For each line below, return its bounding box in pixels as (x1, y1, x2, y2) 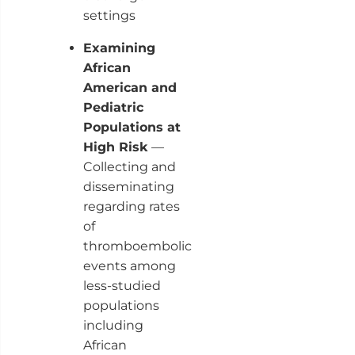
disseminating (82, 178, 174, 194)
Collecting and (82, 158, 176, 174)
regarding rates (82, 198, 180, 214)
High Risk (82, 139, 148, 155)
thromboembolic (82, 238, 192, 254)
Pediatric (82, 99, 143, 115)
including (82, 317, 143, 333)
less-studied (82, 277, 161, 293)
